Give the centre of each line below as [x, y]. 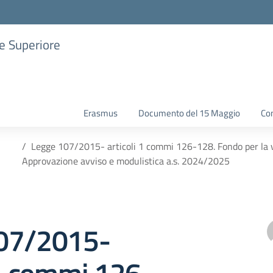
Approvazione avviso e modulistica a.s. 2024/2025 [126, 161]
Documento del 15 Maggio [189, 113]
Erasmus [101, 113]
